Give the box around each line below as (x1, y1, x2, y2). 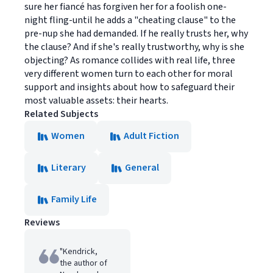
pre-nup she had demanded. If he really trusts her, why (24, 27, 248, 40)
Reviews (24, 216, 60, 229)
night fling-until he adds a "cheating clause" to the (24, 13, 236, 27)
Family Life (51, 193, 97, 206)
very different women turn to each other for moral (24, 67, 233, 80)
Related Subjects (24, 107, 98, 121)
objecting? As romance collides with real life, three (24, 54, 235, 67)
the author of (60, 257, 107, 269)
